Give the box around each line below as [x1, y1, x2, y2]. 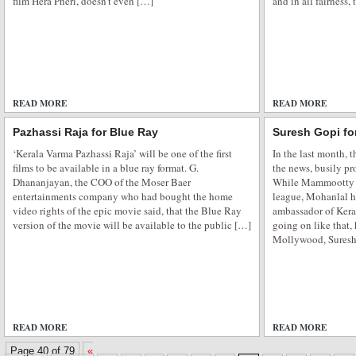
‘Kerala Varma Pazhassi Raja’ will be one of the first [13, 146, 232, 161]
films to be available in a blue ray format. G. [13, 161, 199, 176]
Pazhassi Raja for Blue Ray [13, 126, 158, 139]
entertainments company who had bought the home [13, 189, 233, 204]
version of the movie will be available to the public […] [13, 218, 251, 233]
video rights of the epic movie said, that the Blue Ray [13, 203, 242, 219]
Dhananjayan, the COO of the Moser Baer [13, 175, 191, 190]
